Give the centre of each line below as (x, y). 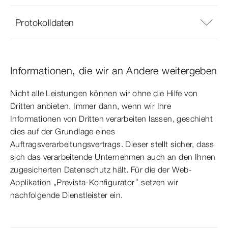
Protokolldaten (45, 22)
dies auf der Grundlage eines (63, 132)
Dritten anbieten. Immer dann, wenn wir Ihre (91, 106)
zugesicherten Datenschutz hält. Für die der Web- (101, 170)
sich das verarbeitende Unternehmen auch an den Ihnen (113, 157)
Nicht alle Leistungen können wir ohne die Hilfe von (104, 93)
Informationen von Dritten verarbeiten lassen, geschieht (111, 119)
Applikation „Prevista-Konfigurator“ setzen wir (94, 182)
